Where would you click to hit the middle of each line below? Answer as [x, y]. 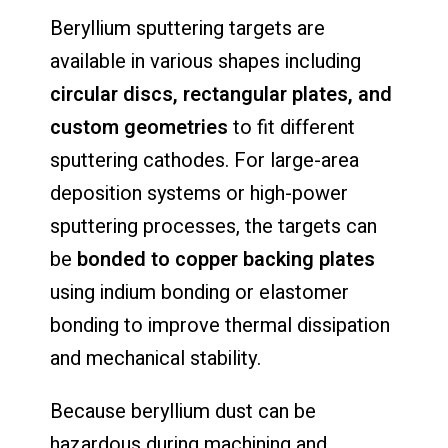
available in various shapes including [205, 61]
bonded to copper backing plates [226, 259]
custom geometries [139, 127]
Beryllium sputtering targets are [187, 28]
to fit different [291, 127]
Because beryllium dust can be [183, 411]
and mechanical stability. [155, 358]
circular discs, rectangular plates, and [221, 94]
